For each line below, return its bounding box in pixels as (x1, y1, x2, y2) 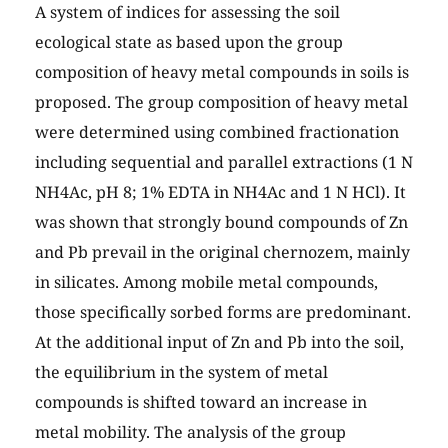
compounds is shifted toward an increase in (35, 391, 367, 414)
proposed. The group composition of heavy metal (35, 91, 408, 114)
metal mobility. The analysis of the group (35, 421, 346, 444)
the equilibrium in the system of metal (35, 361, 328, 384)
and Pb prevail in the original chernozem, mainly (35, 241, 410, 264)
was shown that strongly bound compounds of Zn (35, 211, 408, 234)
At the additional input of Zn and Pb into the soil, (35, 331, 404, 354)
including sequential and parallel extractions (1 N (35, 151, 413, 174)
